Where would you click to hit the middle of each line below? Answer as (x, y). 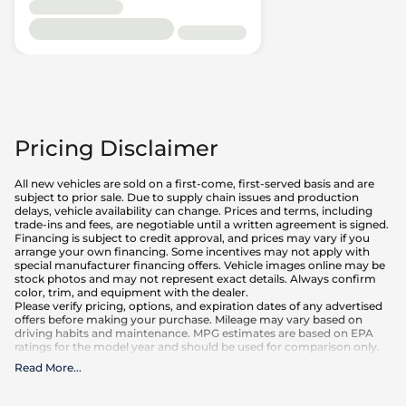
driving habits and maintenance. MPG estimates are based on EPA (194, 333)
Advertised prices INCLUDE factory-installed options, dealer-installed (201, 391)
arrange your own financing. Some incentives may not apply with (192, 251)
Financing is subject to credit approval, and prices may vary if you (192, 237)
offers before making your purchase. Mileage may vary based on (188, 319)
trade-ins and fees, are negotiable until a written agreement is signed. (202, 224)
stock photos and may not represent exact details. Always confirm (195, 278)
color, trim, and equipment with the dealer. (131, 292)
